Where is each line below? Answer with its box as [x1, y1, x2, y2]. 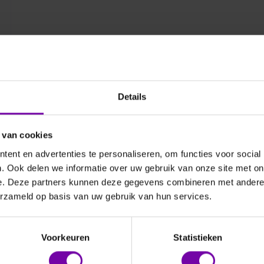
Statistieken [173, 232, 223, 243]
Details [117, 91, 147, 102]
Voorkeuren [41, 232, 90, 243]
